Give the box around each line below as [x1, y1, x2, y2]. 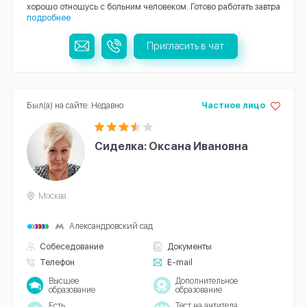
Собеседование [40, 241, 104, 252]
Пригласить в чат [147, 40, 225, 52]
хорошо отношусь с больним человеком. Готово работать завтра [26, 1, 280, 12]
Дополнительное [175, 275, 238, 286]
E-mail [167, 257, 193, 268]
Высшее [48, 275, 79, 286]
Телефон [40, 257, 75, 268]
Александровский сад [69, 221, 153, 232]
